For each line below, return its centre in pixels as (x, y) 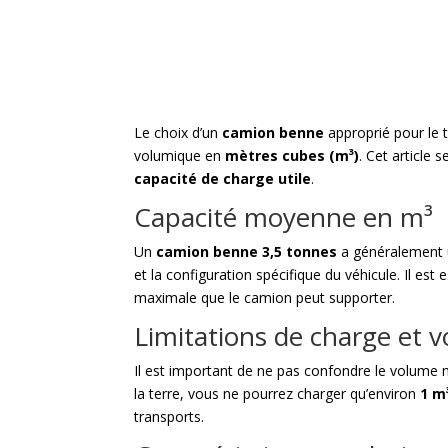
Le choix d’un (178, 133)
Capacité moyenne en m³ (284, 217)
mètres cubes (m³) (292, 156)
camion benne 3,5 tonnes (247, 252)
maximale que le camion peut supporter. (265, 298)
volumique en (180, 156)
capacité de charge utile (223, 179)
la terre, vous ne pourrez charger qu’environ (277, 394)
